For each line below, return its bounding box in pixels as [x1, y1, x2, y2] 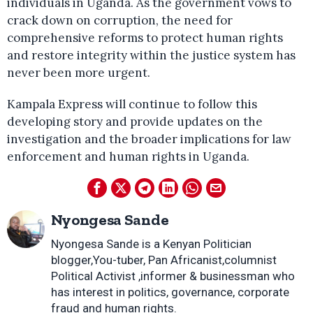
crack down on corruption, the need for [7, 13, 233, 28]
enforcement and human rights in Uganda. [7, 149, 249, 164]
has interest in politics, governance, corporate [50, 285, 289, 299]
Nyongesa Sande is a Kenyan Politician [50, 237, 252, 251]
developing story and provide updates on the [7, 114, 263, 129]
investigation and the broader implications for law [7, 131, 291, 147]
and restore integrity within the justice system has [7, 48, 296, 63]
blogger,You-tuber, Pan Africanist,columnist [50, 253, 277, 267]
